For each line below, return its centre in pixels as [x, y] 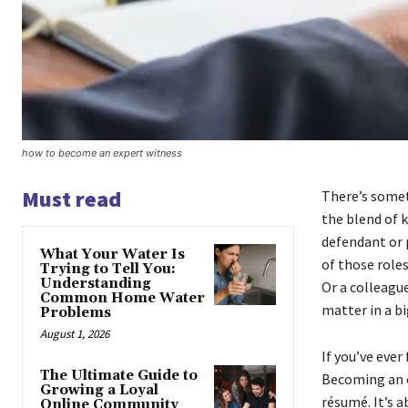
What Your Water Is [112, 254]
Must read [71, 199]
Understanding [96, 283]
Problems [76, 312]
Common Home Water [122, 298]
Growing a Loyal [99, 390]
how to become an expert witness [102, 153]
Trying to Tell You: [108, 269]
